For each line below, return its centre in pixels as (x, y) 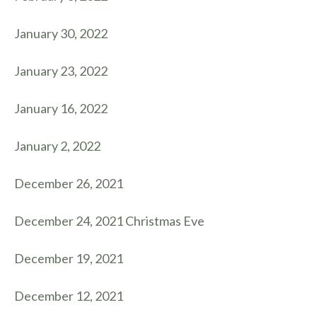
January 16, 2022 (61, 108)
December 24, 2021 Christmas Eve (109, 221)
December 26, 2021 (69, 183)
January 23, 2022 (61, 71)
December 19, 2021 (69, 258)
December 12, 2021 (69, 296)
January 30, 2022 (61, 33)
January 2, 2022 (57, 146)
